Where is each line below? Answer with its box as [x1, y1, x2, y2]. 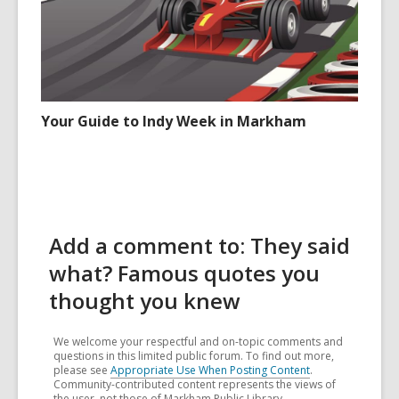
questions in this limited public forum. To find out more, [53, 347, 334, 363]
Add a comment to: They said [49, 230, 350, 260]
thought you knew [49, 285, 240, 315]
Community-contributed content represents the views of [53, 376, 336, 392]
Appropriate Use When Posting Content [110, 362, 310, 378]
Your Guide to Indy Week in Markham [41, 110, 306, 131]
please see [53, 362, 110, 378]
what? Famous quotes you [49, 257, 320, 288]
